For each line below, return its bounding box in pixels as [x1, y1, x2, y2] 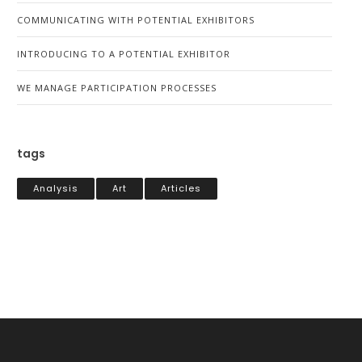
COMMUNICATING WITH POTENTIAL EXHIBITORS [17, 14, 255, 26]
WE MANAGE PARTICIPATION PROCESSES [17, 82, 217, 94]
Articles [161, 182, 201, 195]
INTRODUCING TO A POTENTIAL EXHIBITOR [17, 48, 230, 60]
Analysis [33, 182, 78, 195]
